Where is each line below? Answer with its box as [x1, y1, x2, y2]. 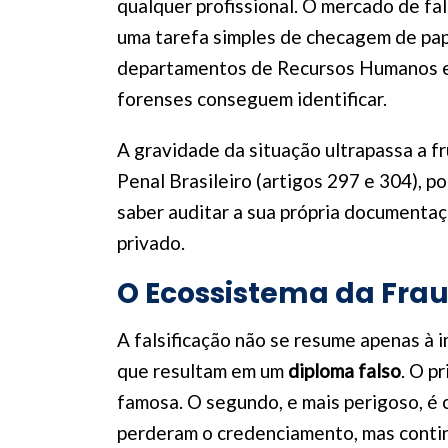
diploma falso [288, 359, 401, 382]
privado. [117, 231, 185, 254]
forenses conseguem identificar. [117, 87, 387, 110]
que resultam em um [117, 359, 288, 382]
